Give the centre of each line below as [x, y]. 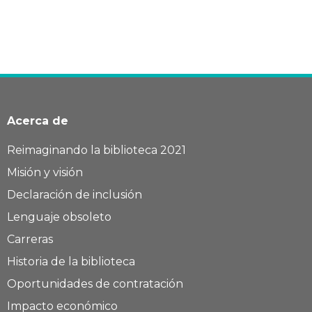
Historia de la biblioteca [71, 261]
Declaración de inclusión [75, 194]
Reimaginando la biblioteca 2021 [96, 150]
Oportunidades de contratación [95, 283]
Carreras [30, 239]
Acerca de [38, 120]
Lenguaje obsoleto [59, 217]
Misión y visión [45, 172]
